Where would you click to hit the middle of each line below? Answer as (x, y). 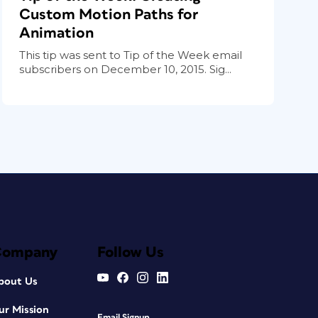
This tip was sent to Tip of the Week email (131, 55)
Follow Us (130, 252)
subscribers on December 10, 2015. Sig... (126, 69)
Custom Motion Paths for (109, 14)
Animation (57, 33)
